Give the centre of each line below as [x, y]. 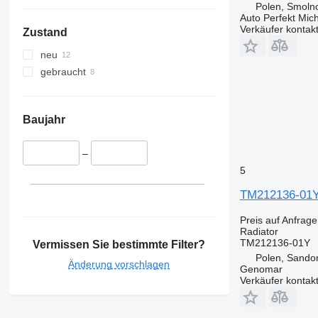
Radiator [259, 231]
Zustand [45, 33]
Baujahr [44, 120]
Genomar [261, 269]
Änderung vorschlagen [119, 264]
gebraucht [63, 72]
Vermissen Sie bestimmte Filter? [119, 244]
